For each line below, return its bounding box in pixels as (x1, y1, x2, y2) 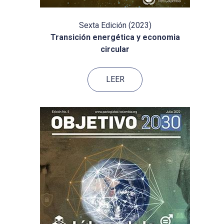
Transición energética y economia (50, 32, 180, 42)
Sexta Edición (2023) (78, 20, 151, 30)
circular (100, 44, 129, 54)
